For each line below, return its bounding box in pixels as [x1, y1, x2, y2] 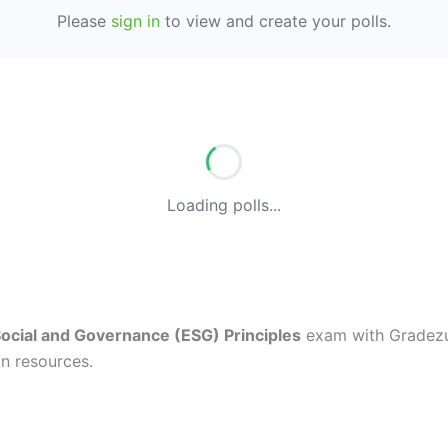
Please [57, 10, 111, 31]
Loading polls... [167, 194, 281, 215]
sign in [111, 10, 160, 31]
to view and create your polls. [160, 10, 391, 31]
